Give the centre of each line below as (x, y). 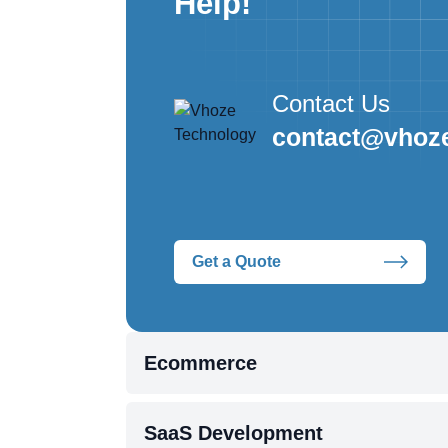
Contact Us (331, 103)
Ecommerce (200, 362)
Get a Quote (236, 261)
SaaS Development (233, 432)
